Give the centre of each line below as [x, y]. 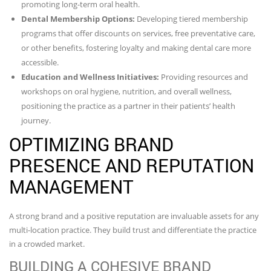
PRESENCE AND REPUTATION [132, 165]
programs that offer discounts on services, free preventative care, [138, 33]
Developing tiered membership [191, 18]
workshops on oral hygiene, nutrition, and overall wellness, [126, 91]
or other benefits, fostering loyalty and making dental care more [136, 47]
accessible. [40, 62]
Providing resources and [204, 77]
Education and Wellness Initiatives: [90, 77]
